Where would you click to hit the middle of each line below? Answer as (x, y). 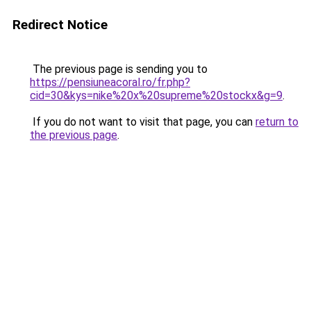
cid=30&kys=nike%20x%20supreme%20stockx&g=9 (156, 95)
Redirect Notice (60, 25)
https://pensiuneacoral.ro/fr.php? (110, 82)
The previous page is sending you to (119, 69)
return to (277, 122)
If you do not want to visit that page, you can (143, 122)
